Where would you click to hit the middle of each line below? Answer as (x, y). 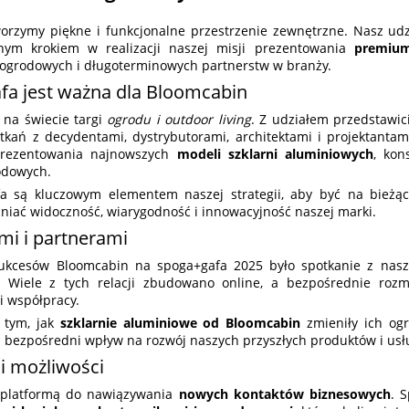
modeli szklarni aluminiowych (275, 154)
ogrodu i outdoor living (179, 120)
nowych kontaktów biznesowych (284, 394)
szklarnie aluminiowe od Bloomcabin (180, 323)
